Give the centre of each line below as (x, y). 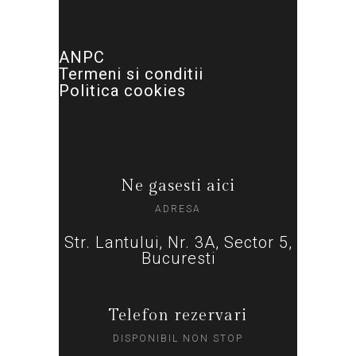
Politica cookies (122, 90)
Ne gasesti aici (178, 186)
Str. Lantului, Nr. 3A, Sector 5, (178, 242)
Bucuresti (178, 258)
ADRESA (178, 209)
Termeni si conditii (131, 74)
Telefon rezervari (178, 315)
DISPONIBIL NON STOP (178, 338)
